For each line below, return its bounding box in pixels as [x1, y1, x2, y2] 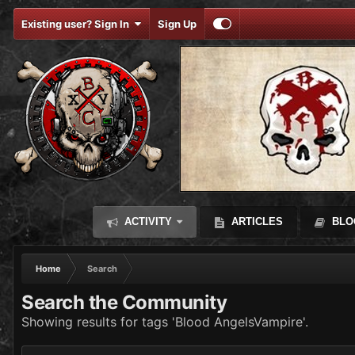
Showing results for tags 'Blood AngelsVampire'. [21, 314, 308, 330]
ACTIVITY [120, 216, 172, 227]
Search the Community [21, 291, 227, 314]
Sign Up [158, 17, 197, 30]
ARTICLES [227, 216, 283, 227]
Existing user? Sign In [21, 17, 134, 30]
